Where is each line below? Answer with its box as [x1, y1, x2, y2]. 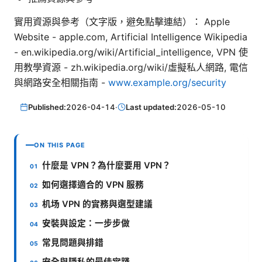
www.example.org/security [108, 77, 226, 89]
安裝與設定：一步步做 [42, 218, 130, 229]
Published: [28, 102, 67, 112]
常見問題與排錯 [42, 237, 104, 248]
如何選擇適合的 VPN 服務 [42, 179, 144, 190]
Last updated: [126, 102, 177, 112]
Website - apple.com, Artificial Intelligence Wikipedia [14, 31, 247, 43]
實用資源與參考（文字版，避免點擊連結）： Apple [14, 16, 230, 28]
